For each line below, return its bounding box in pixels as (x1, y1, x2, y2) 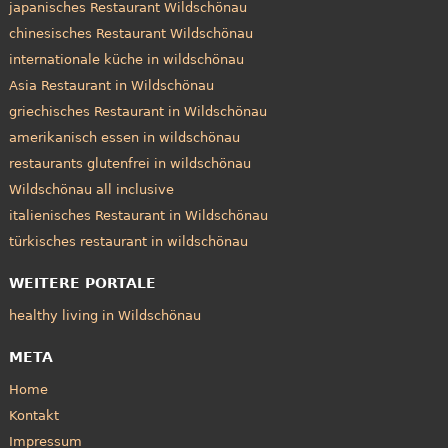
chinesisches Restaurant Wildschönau (8, 26, 253, 42)
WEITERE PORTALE (8, 275, 156, 292)
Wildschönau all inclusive (8, 182, 174, 198)
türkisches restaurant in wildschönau (8, 234, 248, 250)
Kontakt (8, 407, 59, 423)
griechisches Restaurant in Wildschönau (8, 104, 267, 120)
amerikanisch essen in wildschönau (8, 130, 240, 146)
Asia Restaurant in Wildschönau (8, 78, 214, 94)
